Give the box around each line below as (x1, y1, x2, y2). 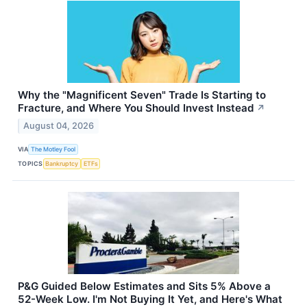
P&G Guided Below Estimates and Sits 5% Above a (18, 279, 271, 293)
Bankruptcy (45, 160, 79, 167)
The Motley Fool (31, 145, 76, 153)
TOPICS (18, 160, 43, 167)
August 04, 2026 (23, 120, 95, 131)
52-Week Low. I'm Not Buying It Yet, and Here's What (18, 292, 282, 306)
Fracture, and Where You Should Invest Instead (18, 101, 254, 114)
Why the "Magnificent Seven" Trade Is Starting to (18, 88, 266, 101)
